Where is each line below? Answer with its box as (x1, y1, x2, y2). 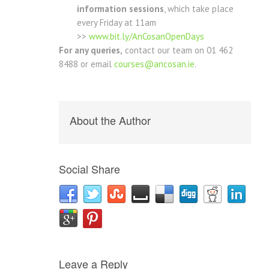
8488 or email (59, 58, 114, 70)
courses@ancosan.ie (114, 58, 195, 70)
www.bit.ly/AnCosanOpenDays (89, 31, 204, 43)
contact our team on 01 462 (122, 44, 233, 56)
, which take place (164, 3, 234, 15)
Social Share (59, 161, 120, 177)
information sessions (77, 3, 164, 15)
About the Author (70, 112, 151, 128)
